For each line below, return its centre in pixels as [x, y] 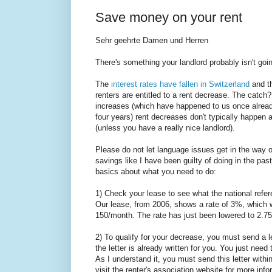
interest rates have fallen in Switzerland [180, 84]
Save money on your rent [169, 18]
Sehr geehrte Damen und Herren [152, 41]
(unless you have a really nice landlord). [165, 128]
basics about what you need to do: [156, 172]
